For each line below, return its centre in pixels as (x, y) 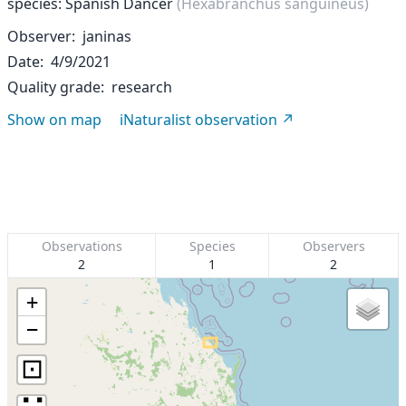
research (142, 87)
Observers (333, 246)
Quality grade (54, 87)
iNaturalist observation (198, 120)
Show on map (54, 120)
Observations (82, 246)
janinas (107, 36)
